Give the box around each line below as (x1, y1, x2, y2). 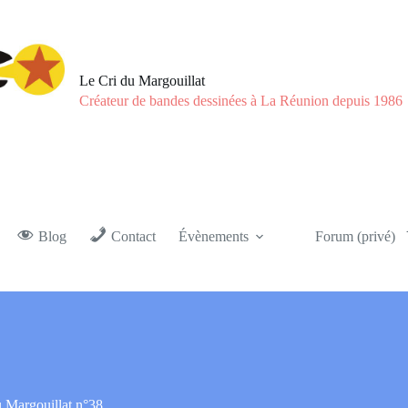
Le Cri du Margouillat (79, 72, 206, 88)
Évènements (178, 229, 249, 244)
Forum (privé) (314, 229, 395, 244)
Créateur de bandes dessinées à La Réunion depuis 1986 (79, 93, 403, 109)
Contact (110, 229, 156, 244)
